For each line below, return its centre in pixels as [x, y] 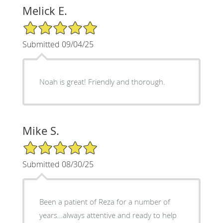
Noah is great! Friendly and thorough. [102, 81]
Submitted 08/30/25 [58, 164]
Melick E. [45, 10]
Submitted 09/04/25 [58, 44]
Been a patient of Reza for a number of [105, 201]
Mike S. [41, 130]
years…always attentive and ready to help [108, 215]
